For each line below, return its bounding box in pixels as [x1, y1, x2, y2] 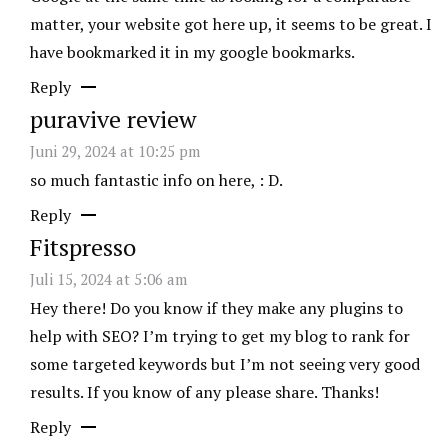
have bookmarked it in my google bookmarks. [30, 41, 355, 64]
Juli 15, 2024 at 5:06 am [30, 269, 187, 290]
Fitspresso [30, 231, 136, 264]
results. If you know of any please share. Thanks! [30, 381, 379, 404]
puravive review [30, 103, 196, 136]
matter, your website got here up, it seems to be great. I [30, 13, 432, 36]
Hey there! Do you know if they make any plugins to [30, 297, 403, 320]
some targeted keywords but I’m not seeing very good [30, 353, 420, 376]
